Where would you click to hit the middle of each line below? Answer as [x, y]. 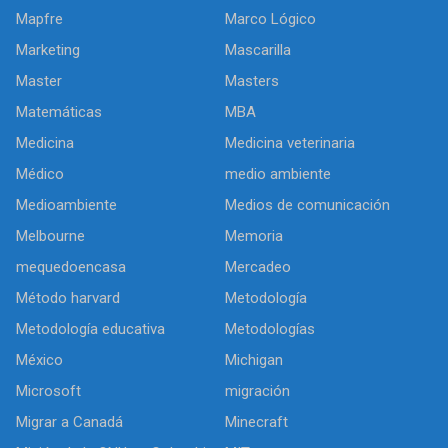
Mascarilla [258, 49]
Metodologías [270, 328]
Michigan [254, 359]
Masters [252, 80]
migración [257, 390]
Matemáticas [59, 111]
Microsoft [48, 390]
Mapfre [39, 18]
